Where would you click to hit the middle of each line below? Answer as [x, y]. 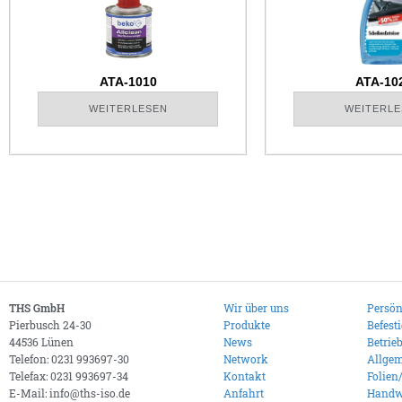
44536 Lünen [41, 342]
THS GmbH [37, 308]
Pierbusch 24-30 [50, 325]
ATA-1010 [128, 82]
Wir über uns [257, 308]
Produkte [247, 325]
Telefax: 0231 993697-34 [69, 376]
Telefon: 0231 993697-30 [69, 359]
